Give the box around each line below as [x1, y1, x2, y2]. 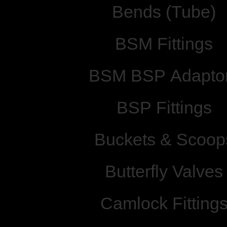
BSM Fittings [115, 34, 213, 53]
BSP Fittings [116, 98, 212, 117]
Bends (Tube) [112, 2, 216, 21]
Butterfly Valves [105, 162, 223, 181]
